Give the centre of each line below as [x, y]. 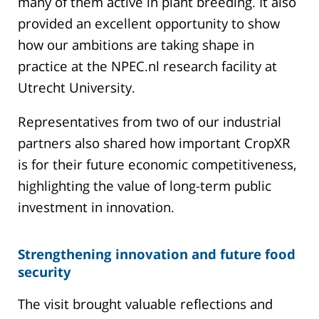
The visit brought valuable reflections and [145, 304]
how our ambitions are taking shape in [136, 44]
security [45, 271]
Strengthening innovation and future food [157, 253]
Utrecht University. [77, 87]
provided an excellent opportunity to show [149, 23]
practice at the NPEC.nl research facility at [147, 66]
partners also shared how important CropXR [154, 143]
